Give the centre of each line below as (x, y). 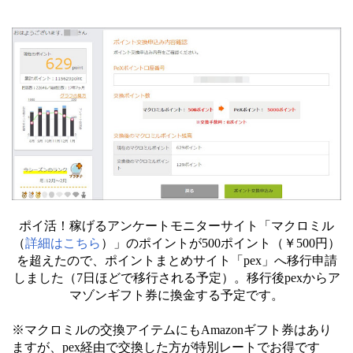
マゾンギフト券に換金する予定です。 (176, 295)
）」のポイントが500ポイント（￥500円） (221, 243)
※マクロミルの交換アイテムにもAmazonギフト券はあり (172, 329)
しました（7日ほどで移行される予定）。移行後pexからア (176, 277)
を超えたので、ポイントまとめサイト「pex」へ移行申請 (176, 260)
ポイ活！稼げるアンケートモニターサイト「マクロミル (176, 225)
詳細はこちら (63, 243)
